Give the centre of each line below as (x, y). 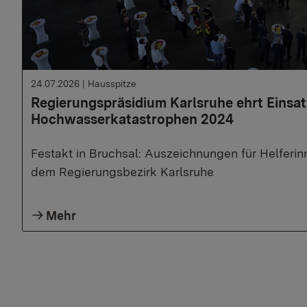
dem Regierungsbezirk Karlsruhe (122, 171)
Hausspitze (112, 83)
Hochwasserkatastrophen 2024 (132, 119)
